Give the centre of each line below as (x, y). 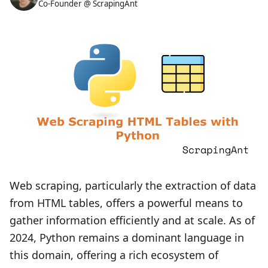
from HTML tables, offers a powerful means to (126, 203)
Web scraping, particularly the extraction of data (133, 185)
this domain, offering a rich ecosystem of (114, 255)
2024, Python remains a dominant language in (127, 237)
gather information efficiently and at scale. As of (132, 220)
